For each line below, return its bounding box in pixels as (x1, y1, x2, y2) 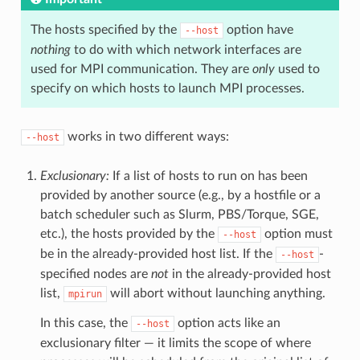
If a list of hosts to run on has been (108, 169, 308, 182)
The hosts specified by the (30, 22, 180, 36)
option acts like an (174, 316, 280, 329)
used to (274, 62, 320, 76)
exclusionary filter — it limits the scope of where (39, 336, 311, 350)
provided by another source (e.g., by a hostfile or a (39, 188, 321, 202)
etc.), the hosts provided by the (39, 227, 218, 240)
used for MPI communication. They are (30, 62, 252, 76)
